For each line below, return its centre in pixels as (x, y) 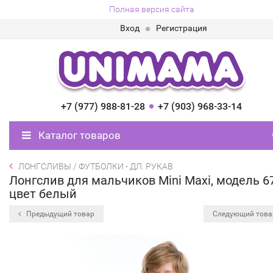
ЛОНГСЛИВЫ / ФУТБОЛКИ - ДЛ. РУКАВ (96, 166)
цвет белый (43, 194)
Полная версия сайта (151, 9)
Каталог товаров (78, 135)
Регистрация (182, 28)
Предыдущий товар (59, 214)
